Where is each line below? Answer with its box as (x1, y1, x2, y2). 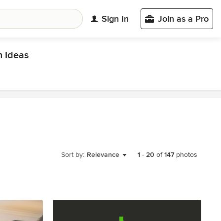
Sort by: (61, 150, 84, 159)
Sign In (102, 13, 129, 24)
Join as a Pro (158, 13, 209, 24)
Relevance (87, 150, 119, 159)
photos (174, 150, 197, 159)
